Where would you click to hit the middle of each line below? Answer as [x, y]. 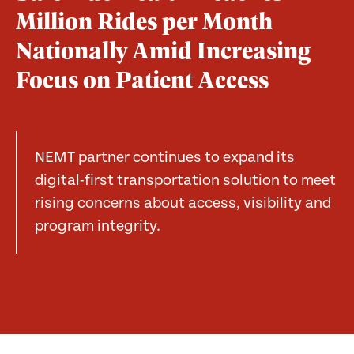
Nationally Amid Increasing [163, 49]
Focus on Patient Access [142, 79]
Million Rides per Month [144, 20]
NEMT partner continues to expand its [165, 158]
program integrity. [98, 227]
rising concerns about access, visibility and [183, 204]
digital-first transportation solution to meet [186, 181]
